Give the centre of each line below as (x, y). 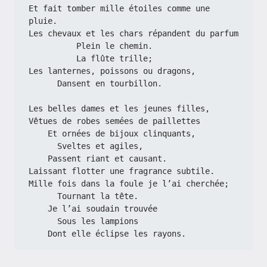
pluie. (43, 21)
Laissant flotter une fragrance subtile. (122, 171)
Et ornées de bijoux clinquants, (122, 133)
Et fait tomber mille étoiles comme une (119, 8)
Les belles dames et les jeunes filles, (119, 108)
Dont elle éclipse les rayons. (117, 234)
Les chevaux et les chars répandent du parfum (133, 33)
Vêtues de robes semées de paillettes (114, 121)
